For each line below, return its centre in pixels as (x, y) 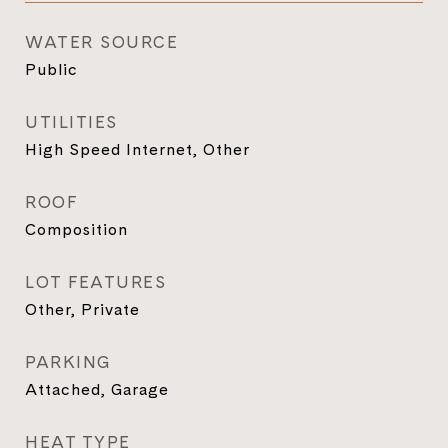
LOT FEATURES (95, 282)
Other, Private (82, 309)
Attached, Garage (97, 389)
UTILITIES (71, 122)
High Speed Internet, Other (137, 149)
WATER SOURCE (101, 42)
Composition (76, 229)
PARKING (68, 362)
